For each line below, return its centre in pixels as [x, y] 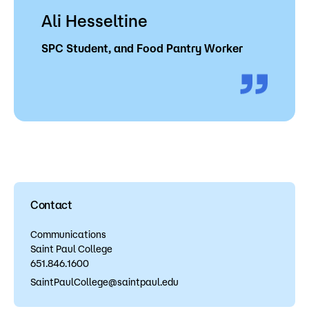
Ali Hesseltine [94, 21]
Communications [68, 235]
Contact [51, 205]
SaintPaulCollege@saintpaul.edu [104, 282]
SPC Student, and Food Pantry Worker [142, 49]
